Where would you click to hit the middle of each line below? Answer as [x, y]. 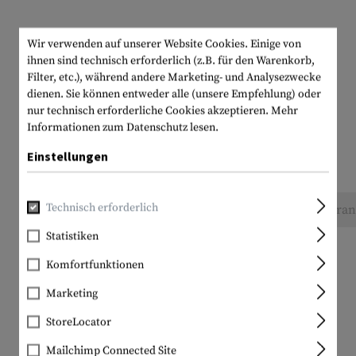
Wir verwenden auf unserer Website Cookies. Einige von [164, 44]
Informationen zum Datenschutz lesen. [123, 127]
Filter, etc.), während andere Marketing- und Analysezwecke [174, 77]
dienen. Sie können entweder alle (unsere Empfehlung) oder [174, 94]
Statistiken [72, 236]
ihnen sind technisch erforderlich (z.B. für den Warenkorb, [171, 60]
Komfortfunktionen [95, 265]
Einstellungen [68, 156]
